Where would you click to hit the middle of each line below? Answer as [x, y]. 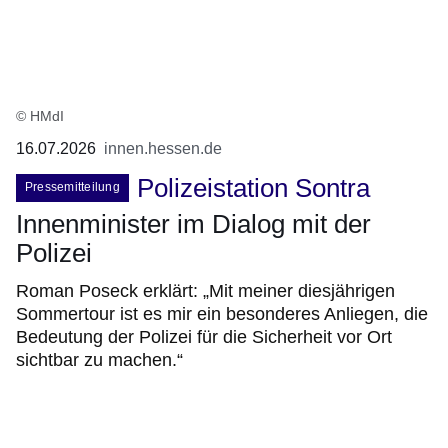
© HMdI [40, 116]
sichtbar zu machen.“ [99, 360]
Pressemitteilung [72, 187]
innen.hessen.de [163, 149]
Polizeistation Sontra [253, 188]
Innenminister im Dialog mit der [193, 224]
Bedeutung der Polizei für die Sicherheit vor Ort [204, 337]
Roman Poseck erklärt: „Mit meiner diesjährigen [205, 291]
